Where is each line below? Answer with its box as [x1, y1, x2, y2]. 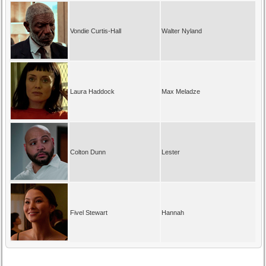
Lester [161, 148, 180, 156]
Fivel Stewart [70, 208, 108, 216]
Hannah [161, 208, 185, 216]
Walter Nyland [161, 27, 202, 34]
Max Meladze [161, 87, 201, 95]
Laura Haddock [70, 87, 115, 95]
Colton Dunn [70, 148, 106, 156]
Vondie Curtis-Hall [70, 27, 122, 34]
